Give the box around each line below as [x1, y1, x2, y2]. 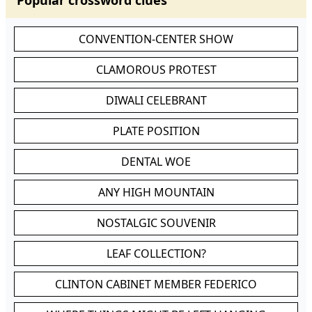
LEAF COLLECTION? [106, 246, 206, 261]
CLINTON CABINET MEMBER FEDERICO [55, 276, 257, 292]
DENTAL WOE [121, 154, 191, 169]
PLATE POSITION [112, 123, 200, 139]
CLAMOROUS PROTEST [95, 62, 217, 77]
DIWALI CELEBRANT [105, 93, 207, 108]
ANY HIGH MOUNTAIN [97, 185, 214, 200]
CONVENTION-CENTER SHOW [79, 31, 233, 47]
